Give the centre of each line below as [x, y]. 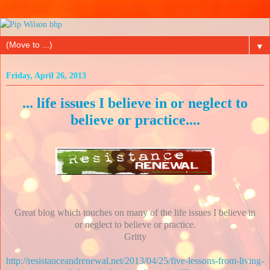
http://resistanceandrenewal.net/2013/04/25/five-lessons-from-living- [135, 261]
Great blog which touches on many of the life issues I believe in [135, 213]
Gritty [135, 237]
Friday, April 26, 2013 [46, 76]
